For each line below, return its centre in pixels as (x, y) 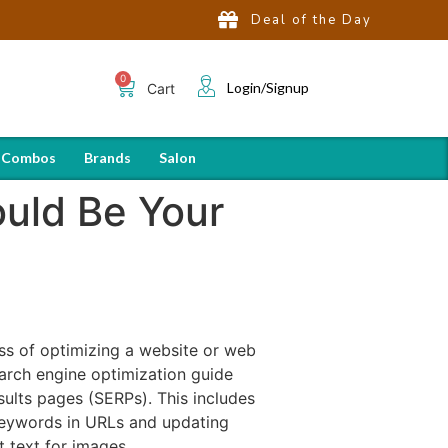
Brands (107, 157)
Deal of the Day (312, 19)
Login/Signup (267, 87)
